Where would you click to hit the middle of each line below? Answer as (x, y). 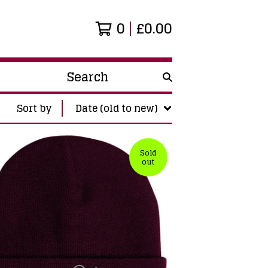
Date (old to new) (117, 108)
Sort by (34, 108)
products (83, 98)
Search (78, 83)
